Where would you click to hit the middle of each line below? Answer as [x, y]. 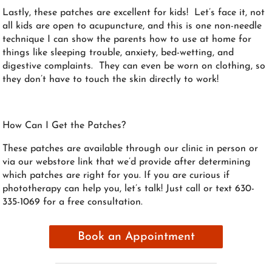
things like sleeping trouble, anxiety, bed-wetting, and [118, 53]
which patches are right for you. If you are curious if [116, 175]
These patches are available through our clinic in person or [131, 148]
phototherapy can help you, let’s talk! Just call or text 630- [129, 189]
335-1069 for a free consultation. [73, 202]
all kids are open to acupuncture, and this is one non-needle [132, 26]
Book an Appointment [136, 237]
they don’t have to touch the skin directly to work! [111, 79]
